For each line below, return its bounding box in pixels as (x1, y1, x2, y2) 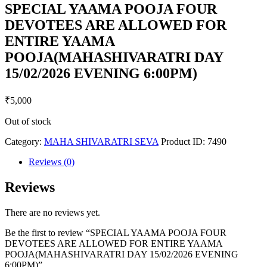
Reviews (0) (29, 156, 74, 167)
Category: (5, 136, 44, 147)
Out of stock (5, 116, 51, 126)
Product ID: (161, 136, 207, 147)
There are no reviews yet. (5, 207, 100, 218)
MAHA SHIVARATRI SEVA (44, 136, 159, 147)
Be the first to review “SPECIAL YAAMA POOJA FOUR (5, 227, 226, 238)
